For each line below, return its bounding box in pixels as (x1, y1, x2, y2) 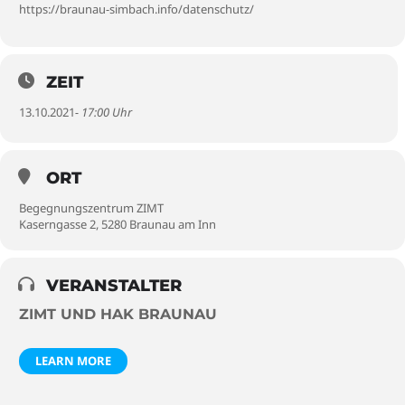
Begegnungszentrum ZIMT (19, 200, 164, 216)
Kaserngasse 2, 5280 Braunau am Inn (19, 216, 216, 232)
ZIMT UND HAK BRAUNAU (19, 306, 217, 323)
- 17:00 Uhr (75, 104, 132, 120)
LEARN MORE (35, 353, 111, 369)
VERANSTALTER (46, 276, 182, 296)
